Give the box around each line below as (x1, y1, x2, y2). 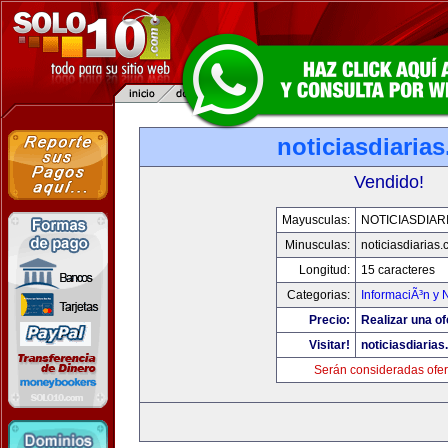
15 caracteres (361, 263, 435, 277)
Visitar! (309, 338, 350, 352)
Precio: (309, 313, 350, 327)
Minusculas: (285, 238, 350, 252)
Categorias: (287, 288, 350, 302)
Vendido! (354, 172, 424, 192)
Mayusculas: (282, 213, 350, 227)
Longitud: (299, 263, 350, 277)
